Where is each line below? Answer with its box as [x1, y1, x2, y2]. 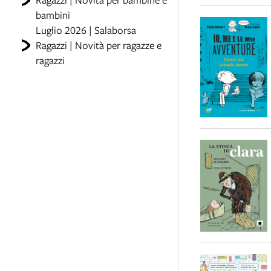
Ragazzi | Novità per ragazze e [35, 38, 162, 52]
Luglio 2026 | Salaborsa [35, 23, 136, 37]
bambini [35, 8, 70, 22]
